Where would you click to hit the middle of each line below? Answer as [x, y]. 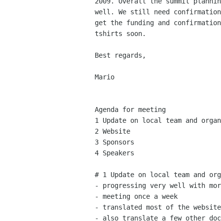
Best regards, [120, 55]
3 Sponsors [114, 142]
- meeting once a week [136, 197]
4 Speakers [114, 153]
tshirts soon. [120, 34]
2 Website [112, 131]
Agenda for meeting [130, 110]
